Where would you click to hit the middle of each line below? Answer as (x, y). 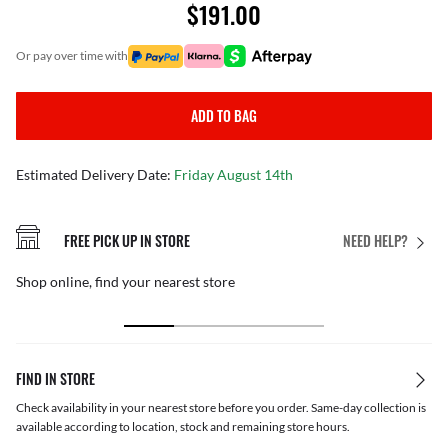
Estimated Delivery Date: (95, 174)
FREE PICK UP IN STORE (127, 240)
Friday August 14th (233, 174)
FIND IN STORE (55, 379)
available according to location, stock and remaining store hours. (183, 427)
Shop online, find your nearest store (125, 282)
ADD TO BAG (224, 115)
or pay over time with (77, 55)
